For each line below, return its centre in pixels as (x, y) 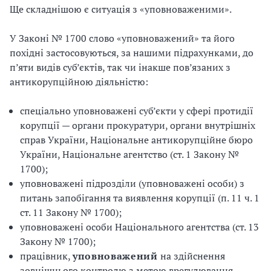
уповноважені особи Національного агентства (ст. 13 (139, 227)
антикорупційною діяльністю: (79, 82)
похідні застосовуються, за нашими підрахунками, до (132, 53)
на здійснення (191, 256)
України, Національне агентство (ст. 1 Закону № (129, 154)
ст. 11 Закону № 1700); (71, 212)
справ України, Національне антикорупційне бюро (136, 140)
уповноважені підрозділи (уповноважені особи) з (132, 183)
